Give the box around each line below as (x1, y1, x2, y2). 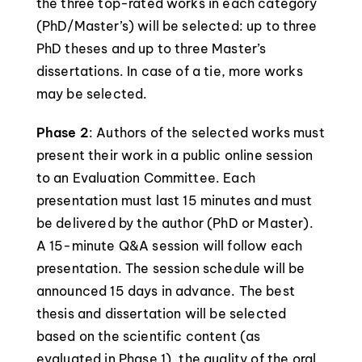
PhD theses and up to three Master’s (36, 40, 267, 57)
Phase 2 (36, 124, 89, 141)
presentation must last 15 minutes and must (36, 192, 313, 208)
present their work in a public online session (36, 147, 313, 163)
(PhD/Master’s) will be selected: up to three (36, 18, 317, 34)
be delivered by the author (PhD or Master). (36, 215, 314, 231)
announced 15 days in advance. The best (36, 283, 295, 299)
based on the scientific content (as (36, 328, 261, 344)
